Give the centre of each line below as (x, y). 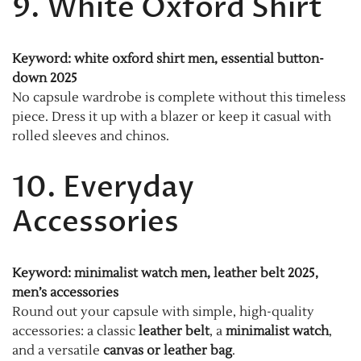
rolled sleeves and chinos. (91, 136)
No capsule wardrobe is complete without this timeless (179, 97)
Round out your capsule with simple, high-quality (163, 311)
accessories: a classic (75, 331)
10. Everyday (103, 187)
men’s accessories (65, 292)
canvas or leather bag (168, 350)
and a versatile (58, 350)
